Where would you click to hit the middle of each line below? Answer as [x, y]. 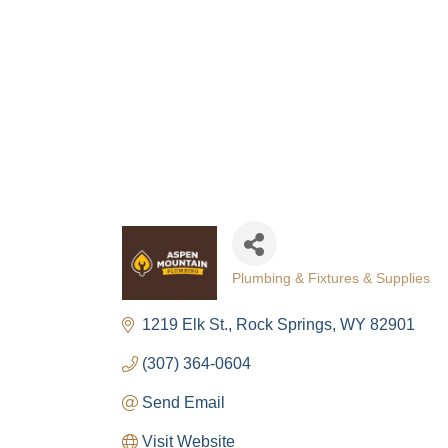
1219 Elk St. [185, 324]
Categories [286, 296]
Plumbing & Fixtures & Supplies [330, 278]
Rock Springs [284, 324]
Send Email [183, 402]
